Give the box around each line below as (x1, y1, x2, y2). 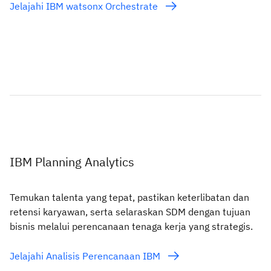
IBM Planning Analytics (10, 153, 134, 170)
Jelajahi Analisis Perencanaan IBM (10, 249, 163, 262)
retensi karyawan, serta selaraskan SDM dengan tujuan (10, 205, 250, 218)
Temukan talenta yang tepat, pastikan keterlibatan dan (10, 191, 249, 203)
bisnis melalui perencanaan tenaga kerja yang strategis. (10, 220, 253, 232)
